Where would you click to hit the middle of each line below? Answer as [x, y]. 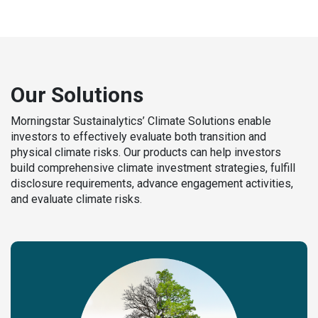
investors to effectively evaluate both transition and [138, 137]
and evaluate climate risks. [77, 199]
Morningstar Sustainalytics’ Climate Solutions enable [141, 121]
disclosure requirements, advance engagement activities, [152, 184]
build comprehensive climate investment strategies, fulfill [153, 168]
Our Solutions [77, 95]
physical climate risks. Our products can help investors [146, 153]
